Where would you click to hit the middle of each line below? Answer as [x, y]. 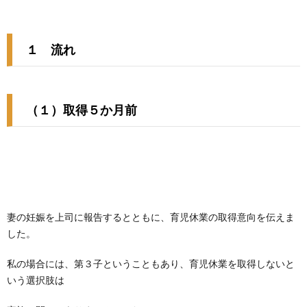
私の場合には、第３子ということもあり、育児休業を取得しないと [151, 263]
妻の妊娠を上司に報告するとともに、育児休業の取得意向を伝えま [151, 217]
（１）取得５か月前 [82, 110]
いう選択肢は [36, 280]
